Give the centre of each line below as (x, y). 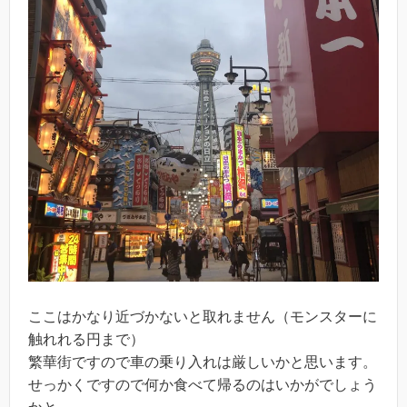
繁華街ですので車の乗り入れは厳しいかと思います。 (203, 362)
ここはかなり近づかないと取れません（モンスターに (203, 316)
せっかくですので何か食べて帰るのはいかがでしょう (203, 384)
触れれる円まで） (86, 339)
